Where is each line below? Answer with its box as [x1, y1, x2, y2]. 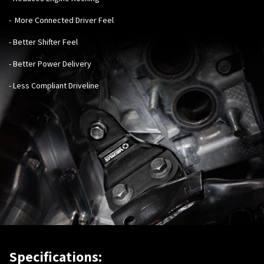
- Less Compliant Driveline [9, 80, 99, 91]
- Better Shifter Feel [9, 36, 78, 47]
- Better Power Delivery [9, 58, 91, 69]
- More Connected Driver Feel [9, 14, 114, 25]
